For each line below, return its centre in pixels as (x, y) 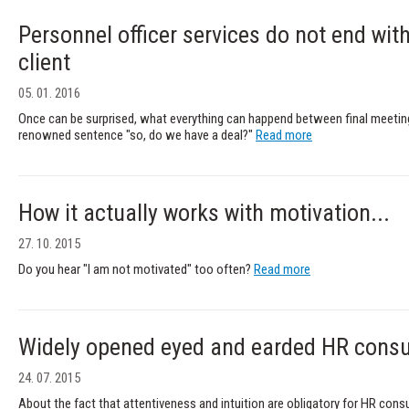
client (44, 62)
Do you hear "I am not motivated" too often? (136, 269)
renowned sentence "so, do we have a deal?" (137, 135)
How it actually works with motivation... (204, 212)
